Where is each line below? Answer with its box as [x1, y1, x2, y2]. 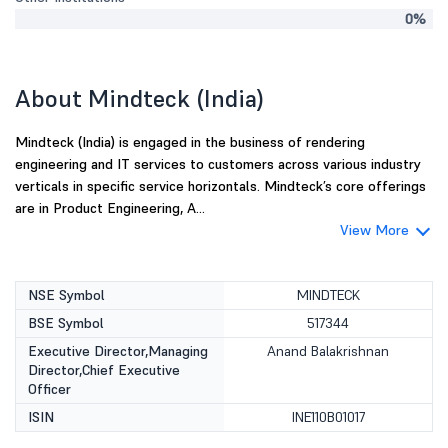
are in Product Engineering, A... [15, 199, 205, 217]
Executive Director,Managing [28, 342, 208, 360]
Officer [28, 380, 71, 398]
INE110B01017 [291, 408, 365, 426]
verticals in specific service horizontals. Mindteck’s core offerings [15, 177, 426, 195]
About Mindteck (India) [15, 83, 264, 114]
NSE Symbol [28, 286, 105, 304]
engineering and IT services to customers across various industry [15, 155, 421, 173]
